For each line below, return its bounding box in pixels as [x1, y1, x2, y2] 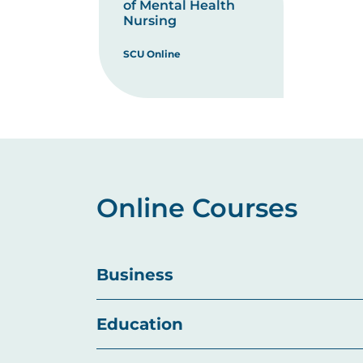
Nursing [123, 13, 177, 28]
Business [96, 265, 173, 284]
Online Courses [96, 192, 297, 224]
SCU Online [123, 48, 181, 60]
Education [96, 314, 183, 334]
